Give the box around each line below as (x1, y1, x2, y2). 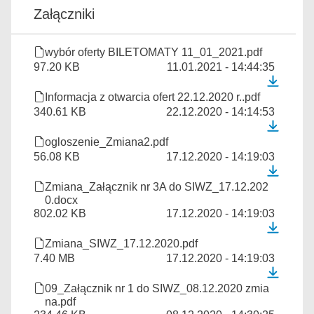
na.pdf (45, 296, 76, 308)
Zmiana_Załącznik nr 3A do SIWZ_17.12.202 (45, 181, 268, 193)
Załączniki (34, 6, 95, 22)
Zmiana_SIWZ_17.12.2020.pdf (45, 238, 198, 250)
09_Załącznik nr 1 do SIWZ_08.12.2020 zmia (45, 282, 269, 294)
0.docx (45, 194, 78, 206)
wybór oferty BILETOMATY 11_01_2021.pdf (45, 46, 262, 58)
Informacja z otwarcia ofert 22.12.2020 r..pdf (45, 91, 260, 103)
